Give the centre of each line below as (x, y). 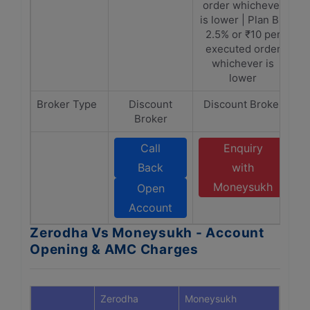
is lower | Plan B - (243, 20)
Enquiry (243, 148)
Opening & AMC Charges (114, 249)
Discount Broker (243, 104)
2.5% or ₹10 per (243, 34)
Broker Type (67, 104)
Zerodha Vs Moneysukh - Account (147, 233)
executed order (243, 49)
